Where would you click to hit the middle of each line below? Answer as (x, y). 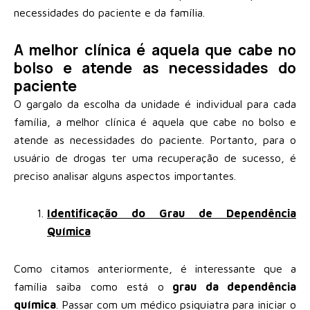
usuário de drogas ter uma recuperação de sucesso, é (155, 157)
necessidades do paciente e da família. (109, 12)
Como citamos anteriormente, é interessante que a (155, 268)
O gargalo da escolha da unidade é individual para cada (155, 103)
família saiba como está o (89, 286)
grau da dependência (230, 286)
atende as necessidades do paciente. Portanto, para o (155, 139)
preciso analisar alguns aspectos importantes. (125, 175)
